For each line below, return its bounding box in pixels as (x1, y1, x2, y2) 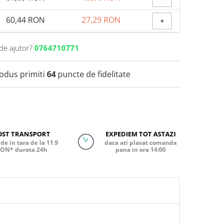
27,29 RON (81, 14, 120, 26)
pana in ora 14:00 (115, 145, 166, 154)
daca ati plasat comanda (105, 138, 177, 147)
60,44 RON (6, 14, 45, 26)
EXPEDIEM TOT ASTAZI (106, 129, 176, 139)
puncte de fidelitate (56, 69, 130, 80)
